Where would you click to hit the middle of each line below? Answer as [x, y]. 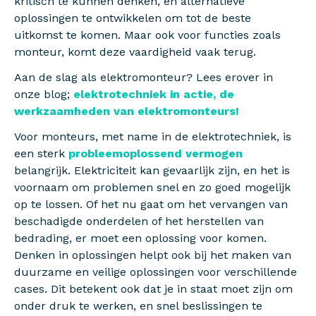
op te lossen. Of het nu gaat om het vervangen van [151, 204]
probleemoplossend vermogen [156, 153]
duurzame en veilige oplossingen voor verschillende [156, 272]
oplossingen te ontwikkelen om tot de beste [133, 18]
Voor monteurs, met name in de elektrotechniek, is [153, 136]
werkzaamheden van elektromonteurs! [127, 111]
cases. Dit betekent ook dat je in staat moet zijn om [153, 289]
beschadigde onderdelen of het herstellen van [139, 221]
